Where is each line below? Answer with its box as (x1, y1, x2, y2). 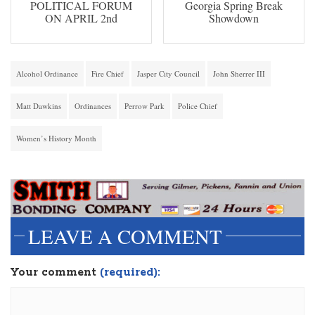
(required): (100, 265, 160, 281)
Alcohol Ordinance (16, 68, 78, 79)
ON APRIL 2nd (44, 11, 117, 26)
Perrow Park (124, 101, 165, 112)
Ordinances (75, 101, 111, 112)
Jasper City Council (137, 68, 200, 79)
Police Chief (178, 101, 217, 112)
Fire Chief (91, 68, 124, 79)
